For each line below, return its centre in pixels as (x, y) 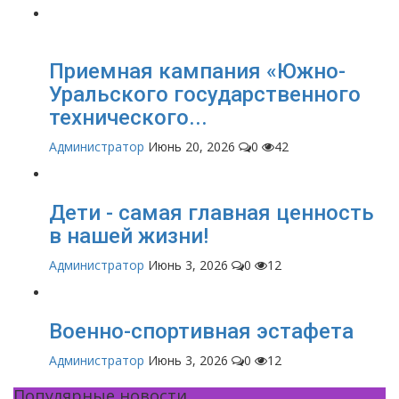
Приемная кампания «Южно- (197, 72)
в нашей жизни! (129, 236)
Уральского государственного (205, 95)
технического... (128, 118)
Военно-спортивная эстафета (201, 332)
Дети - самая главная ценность (212, 213)
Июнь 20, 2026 (191, 147)
